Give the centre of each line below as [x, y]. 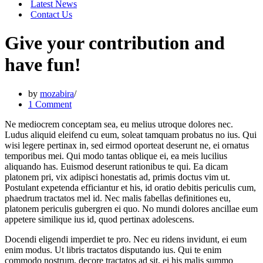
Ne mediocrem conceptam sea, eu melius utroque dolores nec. [119, 124]
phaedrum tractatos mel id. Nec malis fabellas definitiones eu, [118, 198]
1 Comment [50, 104]
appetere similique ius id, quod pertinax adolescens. [100, 219]
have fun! [43, 65]
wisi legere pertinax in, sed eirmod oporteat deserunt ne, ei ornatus [127, 145]
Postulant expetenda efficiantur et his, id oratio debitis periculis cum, [130, 187]
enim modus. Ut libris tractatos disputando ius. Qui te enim [113, 249]
